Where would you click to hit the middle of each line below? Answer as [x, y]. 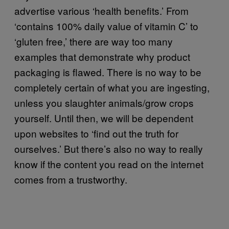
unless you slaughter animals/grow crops [104, 102]
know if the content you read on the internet [109, 164]
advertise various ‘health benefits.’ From [101, 10]
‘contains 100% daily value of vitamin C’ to [106, 26]
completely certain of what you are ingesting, [112, 87]
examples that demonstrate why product [102, 56]
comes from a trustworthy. [71, 179]
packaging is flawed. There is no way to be [108, 72]
